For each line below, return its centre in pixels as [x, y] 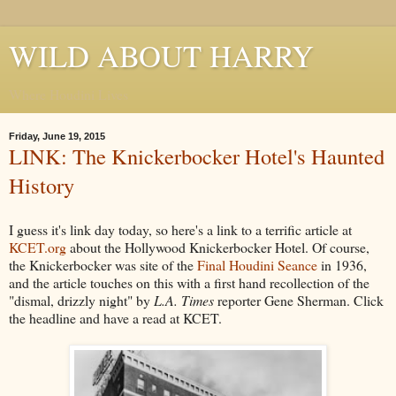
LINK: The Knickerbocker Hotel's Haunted [197, 156]
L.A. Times [184, 300]
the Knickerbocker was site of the [103, 264]
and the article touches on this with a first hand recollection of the [189, 282]
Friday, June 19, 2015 [57, 136]
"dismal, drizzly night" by [81, 300]
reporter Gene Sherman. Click [299, 300]
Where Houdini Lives [69, 94]
